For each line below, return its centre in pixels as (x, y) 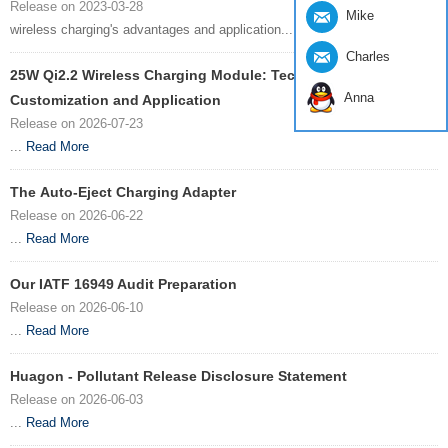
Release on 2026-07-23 (76, 124)
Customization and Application (115, 100)
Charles (368, 56)
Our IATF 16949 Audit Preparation (123, 284)
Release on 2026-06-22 (76, 216)
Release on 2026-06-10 (76, 308)
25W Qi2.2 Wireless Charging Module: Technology (181, 75)
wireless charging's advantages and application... (153, 30)
